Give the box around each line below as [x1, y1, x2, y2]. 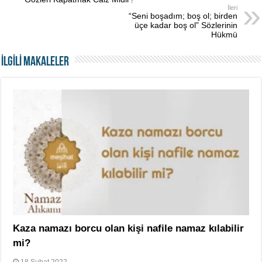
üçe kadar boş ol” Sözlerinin [134, 20, 237, 30]
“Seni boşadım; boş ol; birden [128, 11, 237, 20]
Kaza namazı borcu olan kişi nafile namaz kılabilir [13, 222, 244, 234]
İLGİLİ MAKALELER [1, 56, 70, 69]
